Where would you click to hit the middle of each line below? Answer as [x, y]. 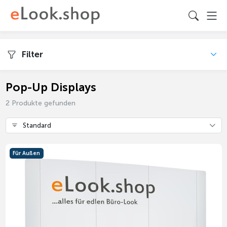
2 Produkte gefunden [40, 103]
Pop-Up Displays [51, 88]
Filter [31, 54]
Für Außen [27, 153]
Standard [36, 125]
